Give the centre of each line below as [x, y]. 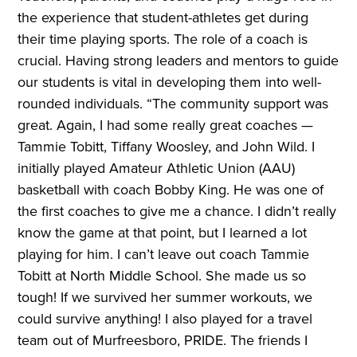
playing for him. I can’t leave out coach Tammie [164, 255]
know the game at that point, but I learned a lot [163, 233]
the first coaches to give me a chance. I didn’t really [177, 212]
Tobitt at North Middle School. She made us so [162, 276]
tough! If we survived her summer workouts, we [165, 298]
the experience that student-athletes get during [163, 18]
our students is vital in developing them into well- [170, 82]
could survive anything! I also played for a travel [165, 319]
